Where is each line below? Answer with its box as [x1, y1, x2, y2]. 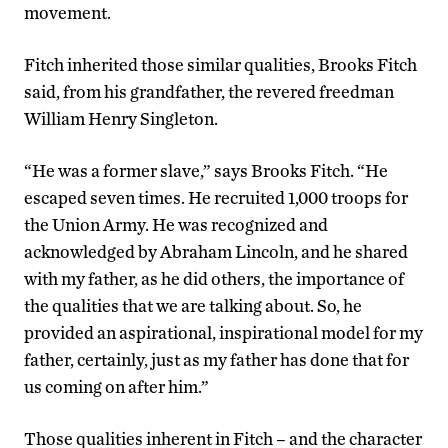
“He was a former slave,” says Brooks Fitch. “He [24, 160, 388, 182]
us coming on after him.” [24, 376, 209, 398]
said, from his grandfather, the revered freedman [24, 81, 394, 103]
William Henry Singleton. [24, 108, 218, 130]
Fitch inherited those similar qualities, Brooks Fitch [24, 54, 417, 76]
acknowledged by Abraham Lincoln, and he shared [24, 241, 408, 263]
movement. [24, 2, 111, 24]
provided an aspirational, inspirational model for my [24, 322, 423, 344]
